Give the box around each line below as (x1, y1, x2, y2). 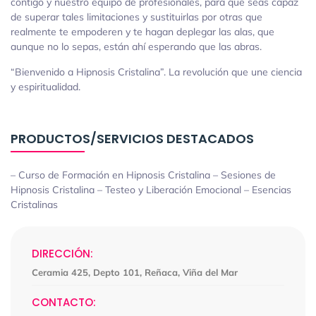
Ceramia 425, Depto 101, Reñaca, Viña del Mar (32, 266, 238, 278)
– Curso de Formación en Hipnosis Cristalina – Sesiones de (11, 168, 276, 181)
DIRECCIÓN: (32, 245, 93, 261)
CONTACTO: (32, 294, 96, 310)
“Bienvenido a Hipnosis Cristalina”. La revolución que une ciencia (11, 65, 302, 78)
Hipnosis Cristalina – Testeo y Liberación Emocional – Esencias (11, 183, 291, 196)
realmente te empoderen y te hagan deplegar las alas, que (11, 25, 274, 38)
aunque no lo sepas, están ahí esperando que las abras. (11, 39, 262, 53)
